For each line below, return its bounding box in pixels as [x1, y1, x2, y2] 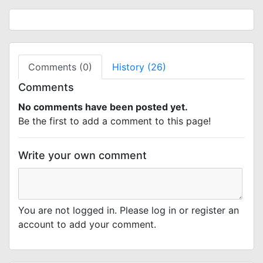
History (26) [112, 61, 166, 73]
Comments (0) [28, 61, 92, 73]
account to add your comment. [18, 218, 156, 230]
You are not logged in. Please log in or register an [18, 204, 239, 216]
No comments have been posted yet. [18, 101, 188, 113]
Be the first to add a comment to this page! [18, 115, 211, 127]
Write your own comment [18, 149, 147, 161]
